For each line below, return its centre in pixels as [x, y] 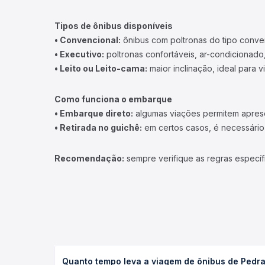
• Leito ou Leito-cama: [101, 68]
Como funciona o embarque [113, 99]
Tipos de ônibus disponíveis [114, 26]
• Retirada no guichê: [98, 127]
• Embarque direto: [94, 113]
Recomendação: [89, 158]
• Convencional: [88, 40]
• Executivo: [79, 54]
